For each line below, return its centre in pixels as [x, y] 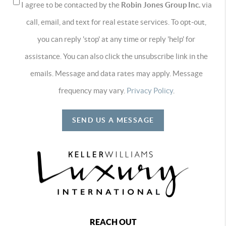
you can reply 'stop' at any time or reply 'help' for [116, 39]
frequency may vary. [92, 90]
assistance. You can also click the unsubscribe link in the [116, 56]
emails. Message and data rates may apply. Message [116, 73]
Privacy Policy [150, 90]
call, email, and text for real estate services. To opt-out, [116, 22]
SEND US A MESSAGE [113, 120]
